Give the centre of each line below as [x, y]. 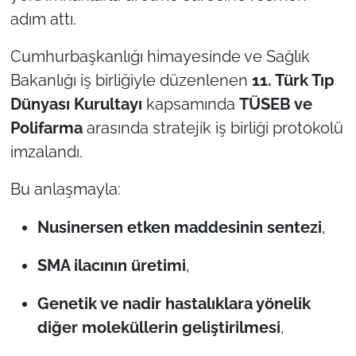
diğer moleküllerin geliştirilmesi [159, 327]
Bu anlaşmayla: [65, 189]
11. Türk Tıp [293, 80]
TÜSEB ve [275, 104]
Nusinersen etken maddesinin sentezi [179, 227]
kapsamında [190, 104]
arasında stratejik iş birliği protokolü [213, 128]
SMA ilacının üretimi [111, 265]
